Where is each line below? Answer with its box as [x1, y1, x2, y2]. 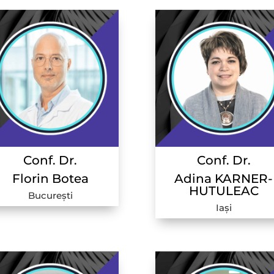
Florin [12, 171, 52, 187]
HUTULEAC [188, 183, 259, 199]
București [28, 190, 73, 202]
